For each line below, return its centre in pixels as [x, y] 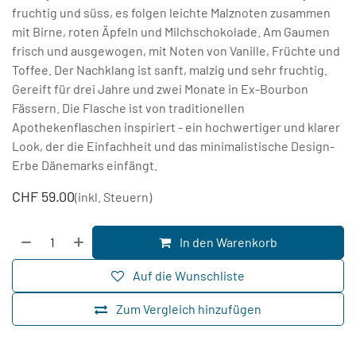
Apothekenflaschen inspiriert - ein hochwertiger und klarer [176, 127]
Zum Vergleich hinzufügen [189, 309]
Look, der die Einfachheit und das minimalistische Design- [173, 146]
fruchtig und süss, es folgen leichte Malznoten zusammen [171, 13]
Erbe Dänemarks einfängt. [85, 165]
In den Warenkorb [228, 242]
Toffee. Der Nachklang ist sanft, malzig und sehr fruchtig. [170, 70]
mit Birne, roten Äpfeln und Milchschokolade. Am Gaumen [171, 32]
